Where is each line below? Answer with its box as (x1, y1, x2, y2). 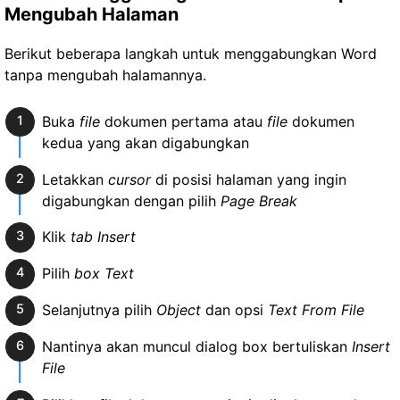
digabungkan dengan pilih (41, 191, 216, 210)
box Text (73, 264, 134, 283)
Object (155, 300, 201, 319)
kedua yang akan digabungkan (41, 133, 249, 152)
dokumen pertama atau (99, 112, 267, 130)
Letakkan (41, 170, 108, 188)
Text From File (267, 300, 364, 319)
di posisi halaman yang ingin (150, 170, 346, 188)
